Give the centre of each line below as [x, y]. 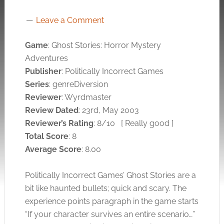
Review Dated [51, 110]
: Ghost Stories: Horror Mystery [104, 45]
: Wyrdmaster [86, 97]
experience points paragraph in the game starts [111, 201]
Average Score [53, 149]
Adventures [46, 58]
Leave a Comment [70, 20]
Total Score [46, 136]
